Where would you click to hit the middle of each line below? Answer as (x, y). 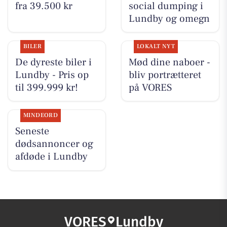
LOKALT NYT (156, 46)
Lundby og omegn (169, 18)
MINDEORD (41, 116)
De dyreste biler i (53, 62)
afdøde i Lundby (51, 157)
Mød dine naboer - (169, 62)
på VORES (150, 87)
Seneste (32, 131)
